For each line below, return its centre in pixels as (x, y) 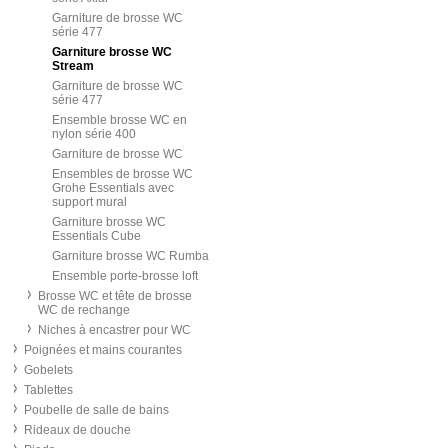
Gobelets (48, 370)
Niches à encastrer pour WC (114, 330)
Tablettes (48, 390)
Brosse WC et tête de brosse (115, 296)
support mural (89, 202)
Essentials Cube (96, 236)
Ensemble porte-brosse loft (125, 276)
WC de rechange (84, 310)
